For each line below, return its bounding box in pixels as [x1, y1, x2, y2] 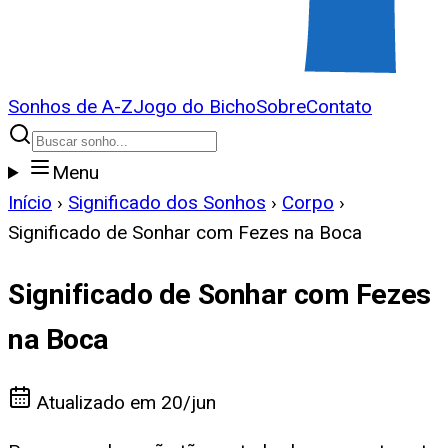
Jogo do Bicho [133, 95, 256, 118]
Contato [306, 95, 372, 118]
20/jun [161, 391, 216, 415]
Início [8, 191, 52, 214]
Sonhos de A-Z [8, 95, 133, 118]
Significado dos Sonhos [68, 191, 266, 214]
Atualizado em [32, 391, 161, 415]
